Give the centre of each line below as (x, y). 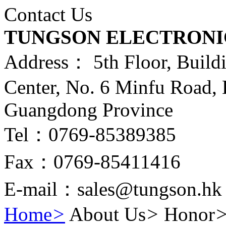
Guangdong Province (89, 109)
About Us (107, 214)
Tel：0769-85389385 (90, 134)
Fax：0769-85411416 (92, 161)
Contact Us (48, 14)
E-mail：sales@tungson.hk (113, 189)
